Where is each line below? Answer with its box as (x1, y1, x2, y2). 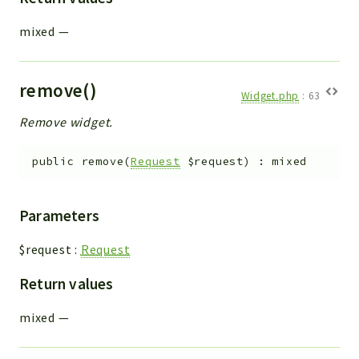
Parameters (19, 206, 99, 226)
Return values (19, 274, 114, 294)
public (32, 155, 75, 169)
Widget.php (241, 88, 300, 103)
